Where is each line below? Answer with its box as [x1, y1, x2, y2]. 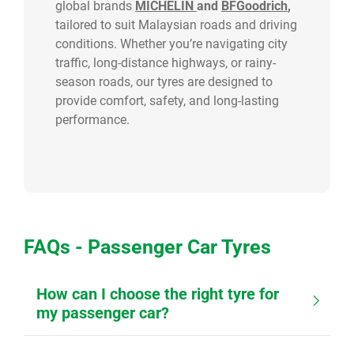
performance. [55, 112, 133, 127]
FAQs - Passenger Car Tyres [24, 235, 271, 258]
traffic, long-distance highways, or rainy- [55, 55, 276, 70]
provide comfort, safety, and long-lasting [55, 93, 279, 108]
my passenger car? [36, 303, 169, 322]
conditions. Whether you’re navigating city [55, 36, 288, 51]
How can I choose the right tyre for [36, 284, 279, 303]
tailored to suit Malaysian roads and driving [55, 17, 297, 32]
